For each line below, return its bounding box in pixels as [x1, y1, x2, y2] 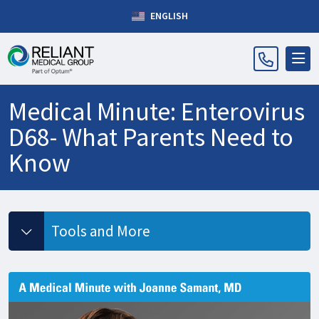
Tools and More [51, 221, 150, 241]
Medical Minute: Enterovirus [9, 95, 305, 127]
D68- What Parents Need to [9, 121, 293, 153]
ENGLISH [147, 9, 188, 22]
